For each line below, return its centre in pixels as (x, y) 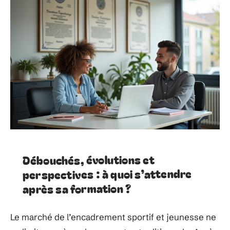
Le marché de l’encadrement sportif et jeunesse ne (113, 217)
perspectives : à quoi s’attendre (107, 174)
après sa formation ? (77, 188)
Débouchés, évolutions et (89, 159)
